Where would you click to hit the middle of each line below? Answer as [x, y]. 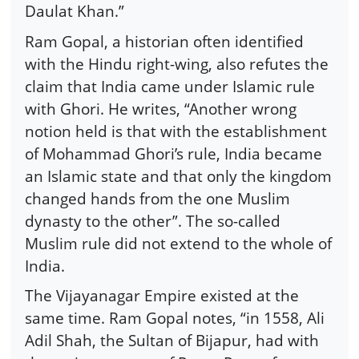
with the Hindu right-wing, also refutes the [177, 63]
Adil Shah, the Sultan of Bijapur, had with [172, 341]
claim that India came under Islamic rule [170, 86]
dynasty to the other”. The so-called [153, 220]
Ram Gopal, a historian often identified [164, 41]
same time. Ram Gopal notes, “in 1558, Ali [175, 318]
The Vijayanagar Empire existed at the [162, 296]
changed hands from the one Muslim [157, 198]
